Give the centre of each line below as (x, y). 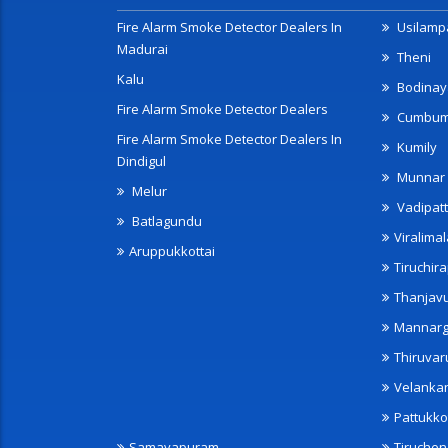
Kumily (415, 147)
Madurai (142, 49)
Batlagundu (165, 221)
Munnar (419, 177)
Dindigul (141, 161)
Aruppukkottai (172, 251)
